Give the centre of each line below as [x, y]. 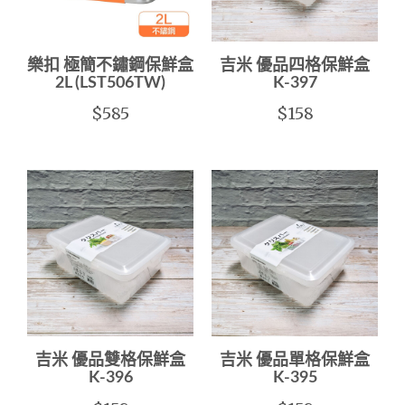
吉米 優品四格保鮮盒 [295, 66]
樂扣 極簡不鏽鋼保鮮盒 [110, 66]
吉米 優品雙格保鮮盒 [110, 361]
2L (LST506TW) [110, 83]
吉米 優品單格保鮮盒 [295, 361]
